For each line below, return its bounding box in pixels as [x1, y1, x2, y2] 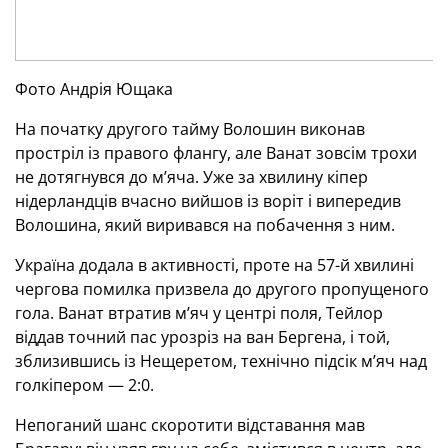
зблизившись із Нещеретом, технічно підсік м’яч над [15, 350, 427, 372]
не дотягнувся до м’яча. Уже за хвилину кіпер [15, 166, 368, 188]
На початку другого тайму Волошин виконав [15, 118, 365, 140]
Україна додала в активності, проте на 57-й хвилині [15, 254, 414, 276]
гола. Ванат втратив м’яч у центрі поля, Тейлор [15, 302, 383, 324]
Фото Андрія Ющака [15, 78, 173, 100]
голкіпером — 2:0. [15, 374, 154, 396]
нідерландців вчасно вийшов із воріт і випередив [15, 190, 401, 212]
